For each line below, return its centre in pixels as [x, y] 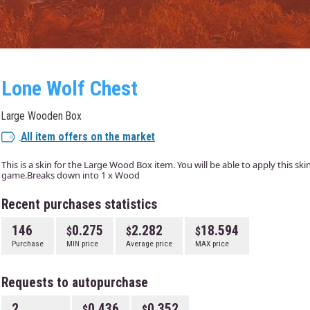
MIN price [82, 244]
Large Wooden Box [42, 116]
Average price [149, 244]
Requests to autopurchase [75, 283]
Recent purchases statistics [79, 204]
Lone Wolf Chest [70, 88]
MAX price [212, 244]
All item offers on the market [88, 137]
